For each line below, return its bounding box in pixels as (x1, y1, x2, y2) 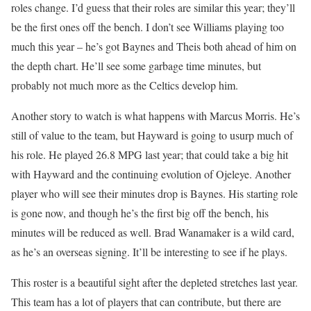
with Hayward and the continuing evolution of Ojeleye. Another (11, 166, 291, 181)
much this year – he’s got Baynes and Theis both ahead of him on (11, 38, 296, 53)
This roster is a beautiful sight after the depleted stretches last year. (11, 274, 298, 289)
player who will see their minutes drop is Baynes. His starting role (11, 185, 298, 201)
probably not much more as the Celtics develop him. (11, 77, 238, 92)
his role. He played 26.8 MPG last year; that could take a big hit (11, 146, 288, 162)
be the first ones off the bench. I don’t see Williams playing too (11, 19, 284, 34)
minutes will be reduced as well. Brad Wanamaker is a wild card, (11, 224, 294, 239)
